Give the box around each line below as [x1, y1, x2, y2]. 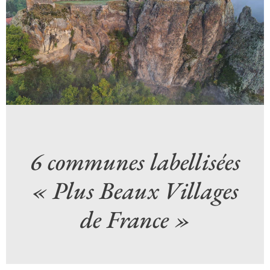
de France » [80, 203, 190, 235]
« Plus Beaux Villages [31, 174, 239, 206]
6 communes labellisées [30, 145, 240, 177]
